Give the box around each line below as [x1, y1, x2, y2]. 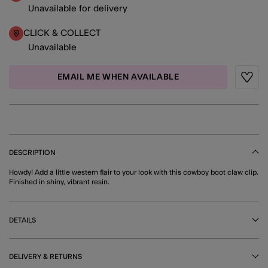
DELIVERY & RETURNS [9, 252, 82, 260]
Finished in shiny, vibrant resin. [9, 178, 109, 185]
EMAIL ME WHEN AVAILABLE [57, 72, 179, 81]
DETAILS [9, 216, 36, 224]
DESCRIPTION [9, 148, 56, 156]
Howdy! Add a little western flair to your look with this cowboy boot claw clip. [9, 168, 258, 176]
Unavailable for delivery [28, 4, 127, 13]
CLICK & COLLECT [23, 29, 100, 38]
